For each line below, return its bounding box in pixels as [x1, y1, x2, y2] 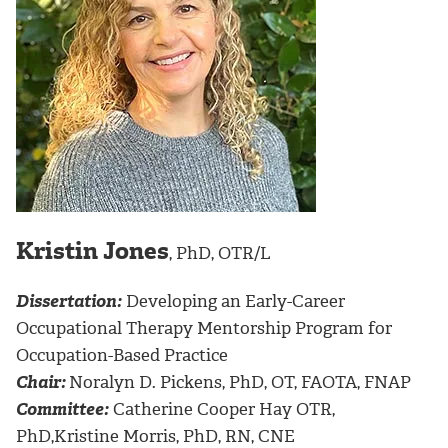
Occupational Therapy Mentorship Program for [16, 317, 392, 340]
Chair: [16, 371, 66, 394]
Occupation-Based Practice [16, 344, 228, 367]
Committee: [16, 398, 109, 421]
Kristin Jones [16, 235, 169, 268]
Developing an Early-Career [122, 290, 345, 313]
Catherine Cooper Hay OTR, [109, 398, 335, 421]
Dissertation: [16, 290, 122, 313]
